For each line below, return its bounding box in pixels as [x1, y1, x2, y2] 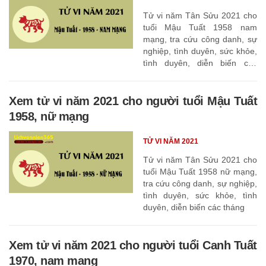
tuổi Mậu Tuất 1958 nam [142, 22, 257, 32]
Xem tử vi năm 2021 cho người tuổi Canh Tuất [9, 238, 257, 252]
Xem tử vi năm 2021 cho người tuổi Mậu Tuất [9, 94, 257, 107]
